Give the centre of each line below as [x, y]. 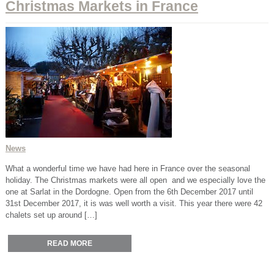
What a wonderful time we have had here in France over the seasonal [128, 168]
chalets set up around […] [51, 215]
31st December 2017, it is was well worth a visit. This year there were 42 [134, 203]
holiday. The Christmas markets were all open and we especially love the [135, 180]
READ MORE [70, 243]
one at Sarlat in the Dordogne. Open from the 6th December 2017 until [129, 191]
